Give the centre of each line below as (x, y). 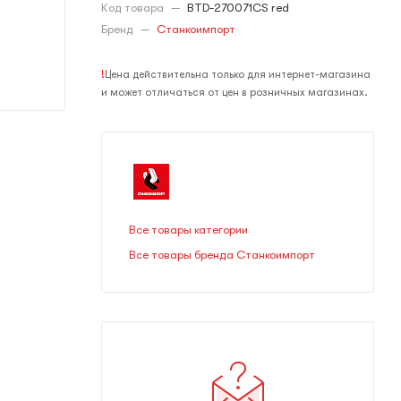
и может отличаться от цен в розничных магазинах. (235, 92)
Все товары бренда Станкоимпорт (222, 255)
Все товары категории (188, 230)
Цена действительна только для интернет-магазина (238, 74)
